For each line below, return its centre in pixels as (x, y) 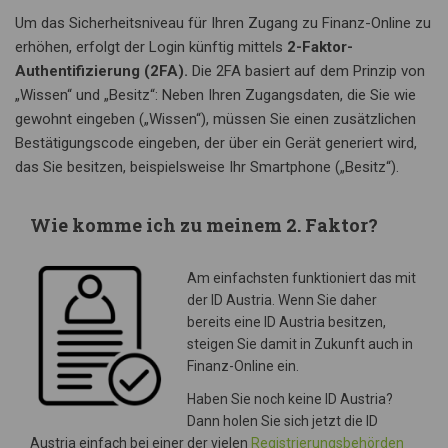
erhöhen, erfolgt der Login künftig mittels (151, 47)
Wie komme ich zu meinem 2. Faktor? (204, 225)
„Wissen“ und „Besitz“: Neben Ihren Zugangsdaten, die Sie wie (215, 95)
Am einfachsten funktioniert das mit (301, 278)
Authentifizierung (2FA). (101, 71)
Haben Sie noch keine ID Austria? (290, 399)
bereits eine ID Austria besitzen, (286, 322)
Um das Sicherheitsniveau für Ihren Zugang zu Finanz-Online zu (223, 23)
